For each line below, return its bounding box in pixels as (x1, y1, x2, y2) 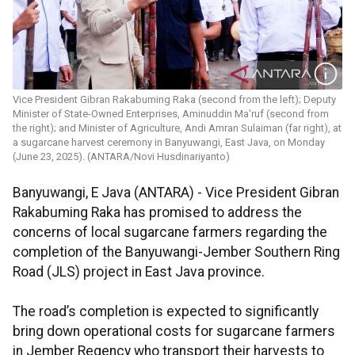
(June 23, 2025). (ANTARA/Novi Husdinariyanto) (13, 151, 230, 163)
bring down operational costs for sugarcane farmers (13, 323, 335, 340)
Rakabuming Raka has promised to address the (13, 204, 302, 221)
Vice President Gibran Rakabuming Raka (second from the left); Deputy (13, 94, 336, 106)
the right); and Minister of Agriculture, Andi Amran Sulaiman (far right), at (13, 122, 342, 135)
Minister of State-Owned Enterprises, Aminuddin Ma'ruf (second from (13, 108, 329, 120)
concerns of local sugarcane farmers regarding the (13, 224, 327, 241)
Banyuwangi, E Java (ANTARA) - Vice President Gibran (13, 185, 339, 201)
